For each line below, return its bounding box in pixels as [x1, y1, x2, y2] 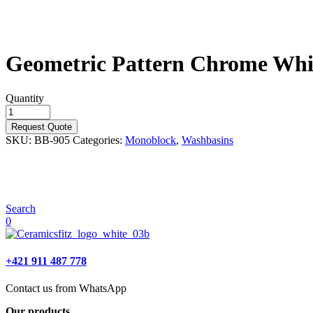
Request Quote [11, 121, 72, 132]
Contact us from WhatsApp [6, 282, 126, 295]
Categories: [73, 133, 125, 146]
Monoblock [125, 133, 176, 146]
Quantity [6, 92, 44, 104]
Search [6, 202, 36, 214]
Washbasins [182, 133, 233, 146]
